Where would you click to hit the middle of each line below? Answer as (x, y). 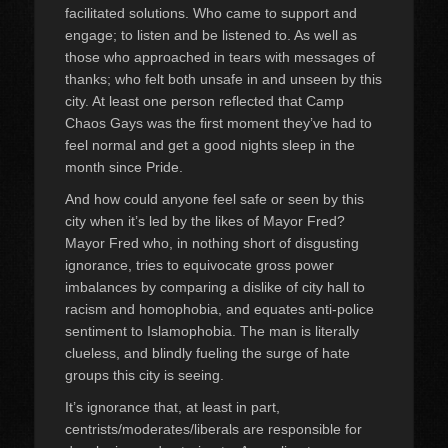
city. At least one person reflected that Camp (204, 100)
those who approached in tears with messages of (220, 56)
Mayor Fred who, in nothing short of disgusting (212, 242)
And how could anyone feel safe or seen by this (214, 198)
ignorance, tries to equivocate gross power (199, 264)
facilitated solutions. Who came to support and (211, 12)
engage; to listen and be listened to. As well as (211, 34)
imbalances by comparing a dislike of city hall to (215, 286)
